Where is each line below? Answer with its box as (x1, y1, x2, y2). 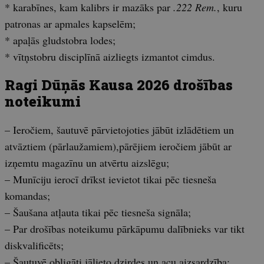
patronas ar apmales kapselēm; (5, 16, 136, 31)
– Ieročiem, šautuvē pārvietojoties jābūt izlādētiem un (5, 123, 234, 137)
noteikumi (5, 92, 81, 111)
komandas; (5, 189, 50, 203)
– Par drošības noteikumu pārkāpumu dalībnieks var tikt (5, 222, 245, 236)
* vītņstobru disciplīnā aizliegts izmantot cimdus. (5, 49, 215, 64)
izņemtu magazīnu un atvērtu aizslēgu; (5, 156, 169, 170)
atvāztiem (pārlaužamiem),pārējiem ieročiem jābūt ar (5, 139, 232, 154)
